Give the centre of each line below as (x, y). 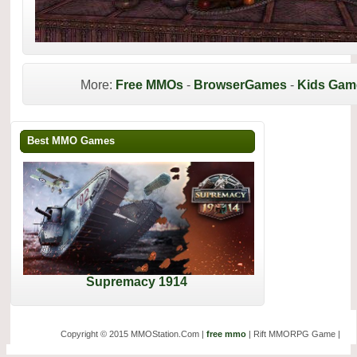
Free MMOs (149, 85)
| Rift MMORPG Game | (293, 333)
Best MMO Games (71, 141)
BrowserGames (240, 85)
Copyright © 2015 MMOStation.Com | (133, 333)
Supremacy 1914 (137, 281)
